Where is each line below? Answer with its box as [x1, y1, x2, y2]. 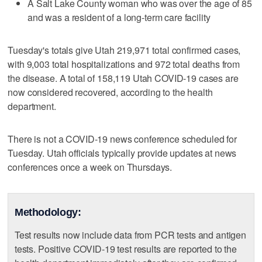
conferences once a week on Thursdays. [8, 160, 173, 174]
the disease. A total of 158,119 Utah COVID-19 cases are [8, 71, 239, 85]
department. [8, 99, 56, 113]
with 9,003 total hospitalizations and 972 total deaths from [8, 57, 240, 71]
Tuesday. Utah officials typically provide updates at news [8, 146, 237, 160]
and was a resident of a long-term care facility [27, 10, 211, 24]
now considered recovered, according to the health [8, 85, 213, 99]
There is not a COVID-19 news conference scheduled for [8, 132, 237, 146]
